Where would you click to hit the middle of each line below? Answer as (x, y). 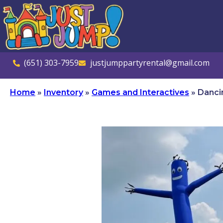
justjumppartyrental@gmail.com (150, 63)
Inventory (63, 93)
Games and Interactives (140, 93)
